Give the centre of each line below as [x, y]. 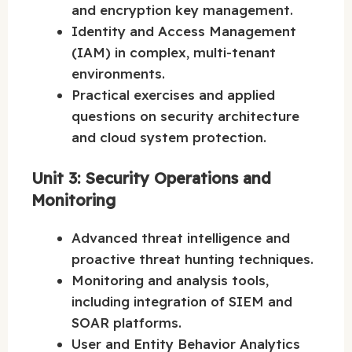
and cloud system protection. [169, 137]
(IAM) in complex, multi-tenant [174, 52]
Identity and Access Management [184, 31]
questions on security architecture [185, 115]
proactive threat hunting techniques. [192, 259]
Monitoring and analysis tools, [170, 280]
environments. [118, 73]
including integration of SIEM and [182, 302]
